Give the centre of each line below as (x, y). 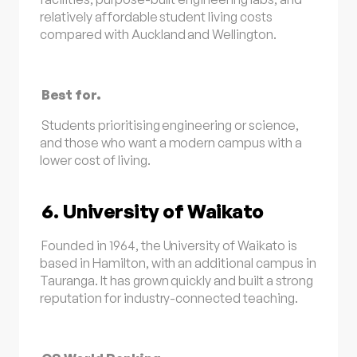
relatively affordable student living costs (156, 16)
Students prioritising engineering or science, (170, 126)
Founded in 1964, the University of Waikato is (169, 245)
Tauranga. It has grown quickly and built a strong (177, 280)
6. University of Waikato (153, 212)
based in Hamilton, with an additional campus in (178, 263)
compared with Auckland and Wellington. (158, 34)
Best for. (71, 94)
